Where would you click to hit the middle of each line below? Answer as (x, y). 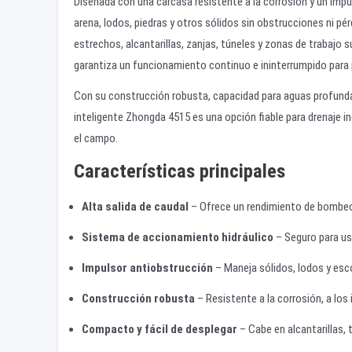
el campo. (96, 138)
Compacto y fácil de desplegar (159, 330)
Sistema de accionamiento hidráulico (178, 238)
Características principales (180, 171)
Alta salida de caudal (135, 207)
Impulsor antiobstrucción (147, 268)
